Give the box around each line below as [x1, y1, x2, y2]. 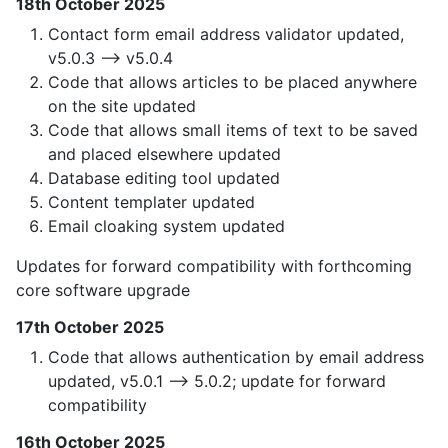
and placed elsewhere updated [48, 144, 281, 165]
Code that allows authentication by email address [48, 347, 424, 368]
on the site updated [48, 96, 196, 117]
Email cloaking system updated [48, 216, 285, 237]
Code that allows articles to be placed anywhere [48, 72, 417, 93]
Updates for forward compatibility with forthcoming [16, 256, 412, 277]
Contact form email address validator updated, [48, 24, 404, 45]
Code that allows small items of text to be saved [48, 120, 418, 141]
